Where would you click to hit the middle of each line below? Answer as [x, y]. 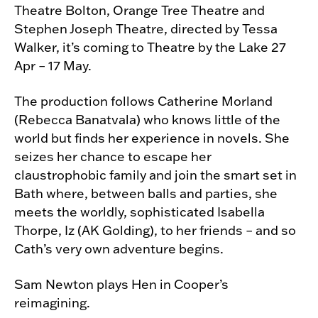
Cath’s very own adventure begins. [119, 249]
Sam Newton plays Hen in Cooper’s [121, 284]
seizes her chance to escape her [113, 157]
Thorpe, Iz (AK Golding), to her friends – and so [155, 230]
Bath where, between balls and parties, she [146, 193]
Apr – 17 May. [53, 66]
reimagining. [52, 303]
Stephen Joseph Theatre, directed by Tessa [146, 29]
